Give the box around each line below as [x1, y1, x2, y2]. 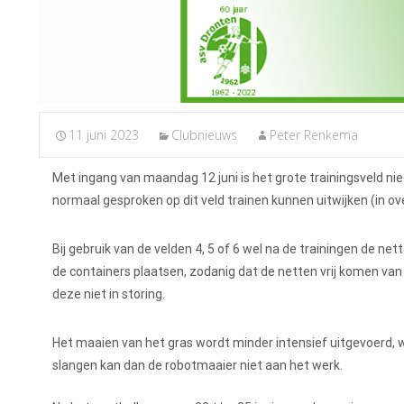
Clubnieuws [171, 126, 237, 144]
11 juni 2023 [69, 126, 139, 144]
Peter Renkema [270, 126, 358, 144]
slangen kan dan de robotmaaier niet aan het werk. [52, 358, 343, 373]
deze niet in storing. [52, 287, 165, 302]
